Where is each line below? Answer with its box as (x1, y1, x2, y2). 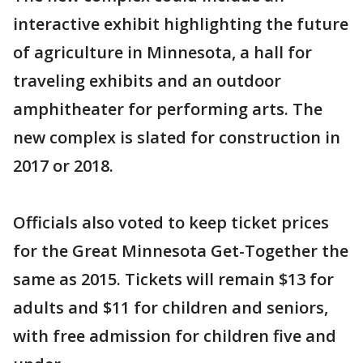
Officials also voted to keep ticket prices (13, 211, 329, 234)
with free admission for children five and (13, 325, 336, 348)
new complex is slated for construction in (13, 126, 340, 149)
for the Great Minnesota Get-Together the (13, 240, 348, 263)
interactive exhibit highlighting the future (13, 13, 348, 36)
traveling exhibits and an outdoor (13, 70, 281, 92)
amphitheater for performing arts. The (13, 98, 322, 121)
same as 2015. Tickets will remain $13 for (13, 268, 334, 291)
